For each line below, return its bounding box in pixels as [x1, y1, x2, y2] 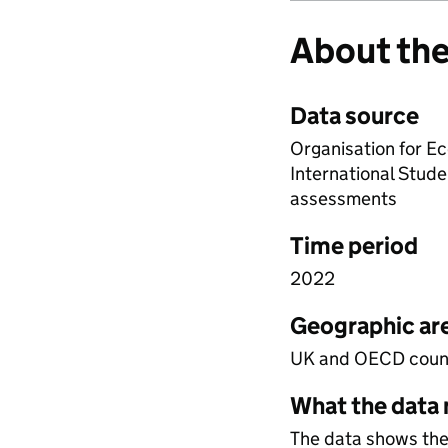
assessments [290, 187, 397, 210]
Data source [290, 101, 419, 130]
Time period [290, 231, 418, 260]
